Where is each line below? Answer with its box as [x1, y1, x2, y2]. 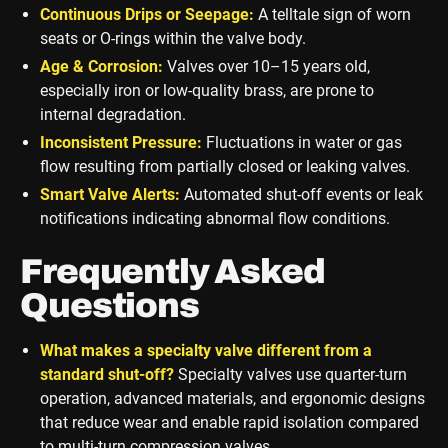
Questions [19, 287, 200, 325]
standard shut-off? [39, 365, 174, 385]
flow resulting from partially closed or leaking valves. [39, 157, 410, 177]
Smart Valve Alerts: [39, 185, 180, 205]
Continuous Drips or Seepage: [39, 5, 254, 25]
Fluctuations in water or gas [201, 133, 402, 153]
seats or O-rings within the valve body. [39, 29, 306, 49]
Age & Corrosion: [39, 57, 163, 77]
